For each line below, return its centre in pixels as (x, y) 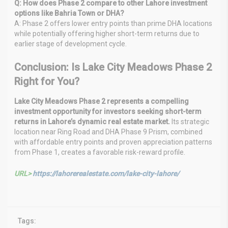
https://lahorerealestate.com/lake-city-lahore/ (106, 173)
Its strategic (190, 121)
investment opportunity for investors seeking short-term (108, 111)
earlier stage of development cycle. (70, 44)
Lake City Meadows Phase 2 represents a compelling (102, 101)
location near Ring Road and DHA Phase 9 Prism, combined (108, 132)
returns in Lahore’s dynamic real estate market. (92, 121)
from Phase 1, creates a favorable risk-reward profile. (100, 152)
